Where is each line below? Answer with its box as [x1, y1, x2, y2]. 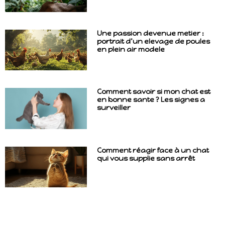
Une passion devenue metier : [96, 29, 204, 38]
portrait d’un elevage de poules [96, 37, 210, 46]
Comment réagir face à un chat [96, 146, 209, 155]
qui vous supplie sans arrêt [96, 154, 195, 163]
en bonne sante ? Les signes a [96, 95, 205, 104]
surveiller [96, 103, 131, 113]
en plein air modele [96, 45, 165, 54]
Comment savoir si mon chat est [96, 87, 210, 96]
